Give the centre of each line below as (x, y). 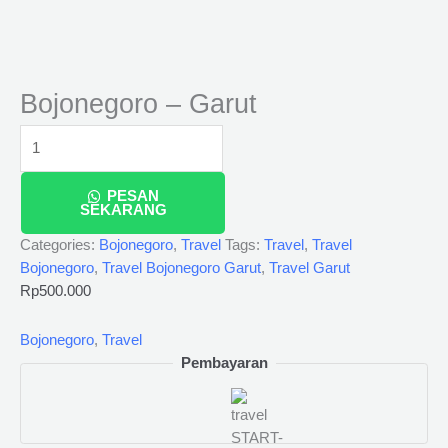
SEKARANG (123, 210)
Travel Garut (309, 268)
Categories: (59, 245)
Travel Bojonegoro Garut (181, 268)
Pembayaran (224, 362)
